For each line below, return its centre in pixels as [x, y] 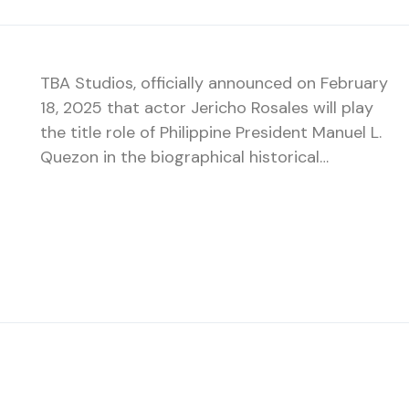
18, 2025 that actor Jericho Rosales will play [207, 108]
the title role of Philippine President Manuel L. [211, 132]
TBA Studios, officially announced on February [214, 83]
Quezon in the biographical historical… [184, 157]
